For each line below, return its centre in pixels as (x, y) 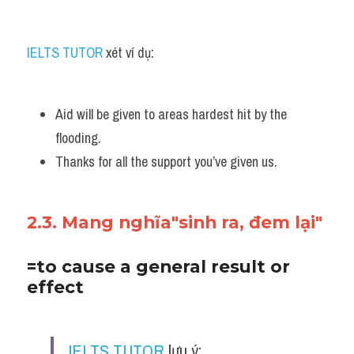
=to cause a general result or (158, 266)
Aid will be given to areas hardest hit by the (171, 114)
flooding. (80, 138)
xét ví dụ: (128, 53)
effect (55, 287)
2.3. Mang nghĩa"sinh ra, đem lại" (175, 222)
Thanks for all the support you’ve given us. (166, 162)
